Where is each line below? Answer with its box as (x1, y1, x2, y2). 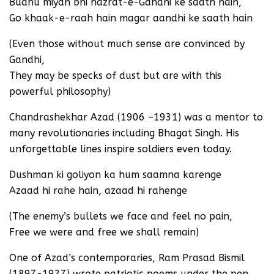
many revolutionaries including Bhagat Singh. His (9, 127, 239, 139)
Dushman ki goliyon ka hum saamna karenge (9, 168, 221, 180)
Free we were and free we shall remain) (9, 226, 199, 238)
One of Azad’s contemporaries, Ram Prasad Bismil (9, 251, 245, 264)
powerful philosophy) (9, 85, 111, 97)
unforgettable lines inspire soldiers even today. (9, 143, 232, 155)
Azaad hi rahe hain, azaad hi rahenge (9, 184, 187, 196)
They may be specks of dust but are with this (9, 69, 221, 81)
